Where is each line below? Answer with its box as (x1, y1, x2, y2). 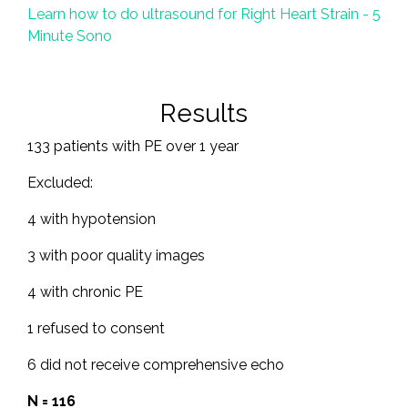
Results (160, 98, 248, 129)
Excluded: (27, 174, 93, 192)
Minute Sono (27, 27, 112, 46)
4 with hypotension (27, 210, 156, 229)
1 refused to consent (27, 320, 165, 338)
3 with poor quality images (27, 247, 205, 265)
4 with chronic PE (27, 283, 143, 301)
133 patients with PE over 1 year (27, 138, 239, 156)
